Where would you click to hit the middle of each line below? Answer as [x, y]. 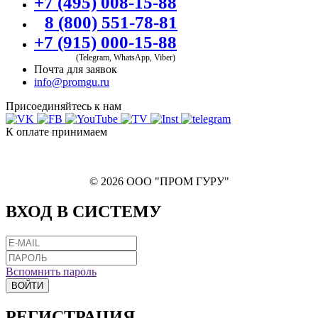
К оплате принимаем [56, 132]
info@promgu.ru [72, 82]
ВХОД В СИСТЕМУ [84, 212]
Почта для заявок [76, 70]
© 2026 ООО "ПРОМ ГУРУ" [159, 182]
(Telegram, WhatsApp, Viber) [125, 58]
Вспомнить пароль [51, 272]
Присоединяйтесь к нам [64, 106]
